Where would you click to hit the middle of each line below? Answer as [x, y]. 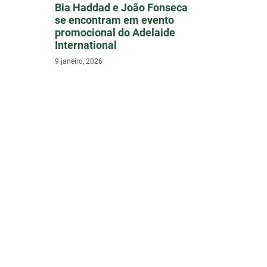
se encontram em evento [114, 20]
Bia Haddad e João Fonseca [121, 8]
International [86, 45]
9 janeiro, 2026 [79, 62]
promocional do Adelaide [115, 33]
